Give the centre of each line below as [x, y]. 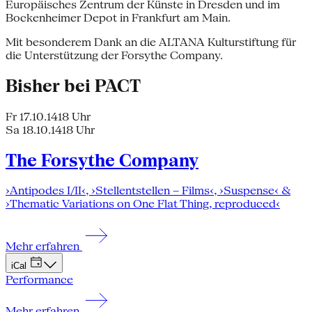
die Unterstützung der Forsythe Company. [114, 55]
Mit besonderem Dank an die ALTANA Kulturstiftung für [151, 42]
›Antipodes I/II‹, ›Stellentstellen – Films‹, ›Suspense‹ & [148, 191]
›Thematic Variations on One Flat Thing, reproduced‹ [143, 204]
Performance [39, 280]
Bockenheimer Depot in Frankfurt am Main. [118, 17]
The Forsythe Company [102, 160]
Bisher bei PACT [73, 86]
